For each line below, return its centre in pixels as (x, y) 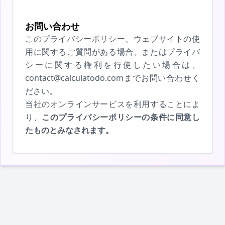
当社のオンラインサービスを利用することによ (113, 104)
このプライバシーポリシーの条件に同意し (121, 117)
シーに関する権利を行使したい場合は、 (113, 65)
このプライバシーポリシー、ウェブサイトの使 (113, 39)
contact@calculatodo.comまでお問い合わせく (113, 78)
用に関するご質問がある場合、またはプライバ (113, 52)
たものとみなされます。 (69, 130)
